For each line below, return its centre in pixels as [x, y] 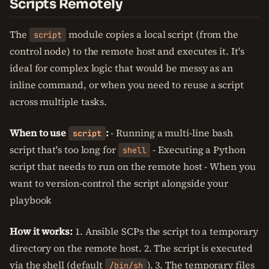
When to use [39, 133]
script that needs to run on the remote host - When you [133, 166]
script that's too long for [64, 150]
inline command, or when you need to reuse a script [127, 85]
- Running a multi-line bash [171, 133]
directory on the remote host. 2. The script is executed [131, 248]
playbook [31, 200]
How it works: [41, 231]
